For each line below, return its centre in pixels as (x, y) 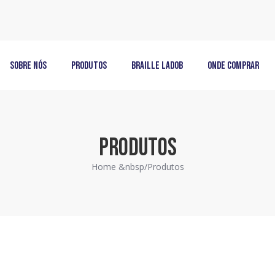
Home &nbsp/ (119, 167)
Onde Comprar (233, 65)
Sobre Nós (28, 65)
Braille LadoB (157, 65)
